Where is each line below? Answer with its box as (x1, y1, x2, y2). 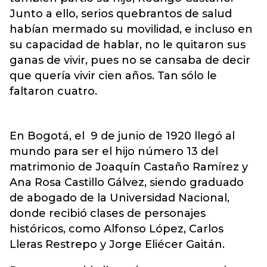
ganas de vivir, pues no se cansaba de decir (10, 54, 250, 67)
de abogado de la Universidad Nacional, (10, 191, 229, 204)
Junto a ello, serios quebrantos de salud (10, 7, 232, 20)
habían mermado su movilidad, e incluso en (10, 23, 253, 36)
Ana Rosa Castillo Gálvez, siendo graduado (10, 176, 244, 189)
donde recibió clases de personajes (10, 207, 206, 220)
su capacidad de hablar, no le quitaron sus (10, 38, 246, 51)
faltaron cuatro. (10, 85, 97, 98)
